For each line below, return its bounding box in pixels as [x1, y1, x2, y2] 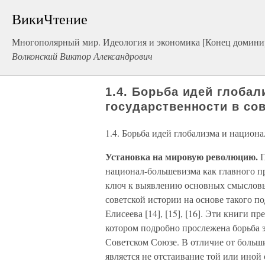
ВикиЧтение [12, 9, 88, 28]
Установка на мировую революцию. [105, 150, 258, 163]
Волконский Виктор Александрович [12, 50, 153, 62]
